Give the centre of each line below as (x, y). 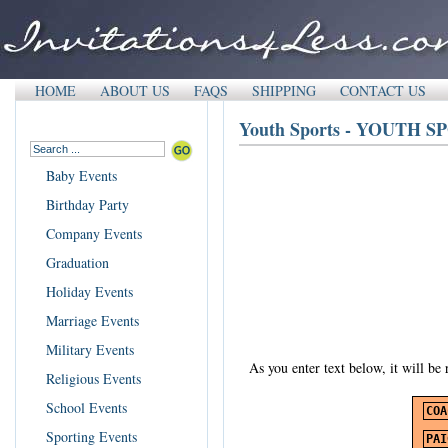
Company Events (94, 233)
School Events (86, 407)
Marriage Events (92, 320)
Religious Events (93, 378)
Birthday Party (87, 204)
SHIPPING (284, 90)
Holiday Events (89, 291)
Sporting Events (91, 436)
